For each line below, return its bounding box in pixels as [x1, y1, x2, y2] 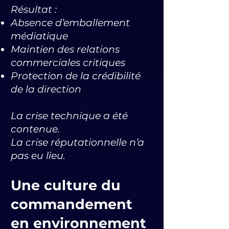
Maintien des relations [11, 43, 120, 55]
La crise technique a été [11, 110, 128, 122]
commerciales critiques [11, 57, 125, 68]
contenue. [11, 123, 60, 135]
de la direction [11, 83, 81, 95]
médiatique [11, 30, 68, 42]
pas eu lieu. [11, 150, 65, 162]
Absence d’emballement [11, 17, 130, 29]
